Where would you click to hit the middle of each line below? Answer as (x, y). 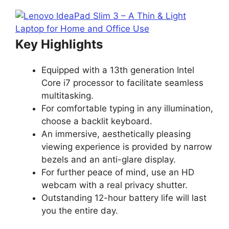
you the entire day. (80, 210)
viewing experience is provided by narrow (127, 146)
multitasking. (67, 95)
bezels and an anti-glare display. (109, 159)
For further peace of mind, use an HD (118, 172)
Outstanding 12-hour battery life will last (124, 198)
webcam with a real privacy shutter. (114, 185)
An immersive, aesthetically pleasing (116, 134)
